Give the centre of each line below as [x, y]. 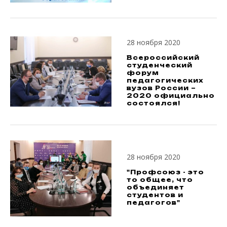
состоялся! [154, 103]
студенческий [160, 65]
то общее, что [160, 179]
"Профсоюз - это [165, 172]
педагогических [165, 80]
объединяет [156, 187]
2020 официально [171, 95]
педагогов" [154, 202]
